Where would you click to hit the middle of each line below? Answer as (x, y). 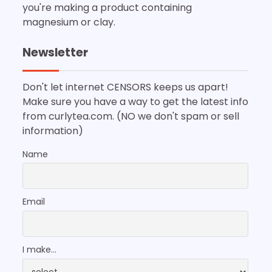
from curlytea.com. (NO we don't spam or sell (131, 116)
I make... (39, 250)
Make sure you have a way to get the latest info (135, 101)
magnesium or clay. (69, 22)
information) (53, 131)
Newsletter (55, 52)
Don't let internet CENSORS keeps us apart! (125, 87)
